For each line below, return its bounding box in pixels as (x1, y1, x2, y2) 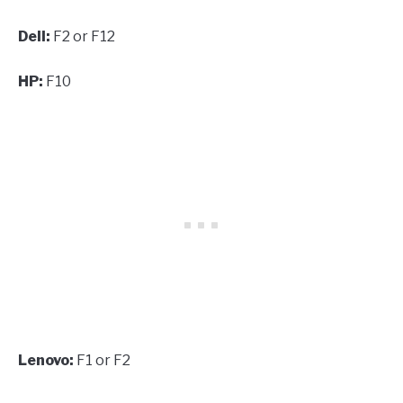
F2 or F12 (50, 28, 115, 46)
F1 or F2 (74, 352, 133, 370)
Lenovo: (18, 352, 74, 370)
